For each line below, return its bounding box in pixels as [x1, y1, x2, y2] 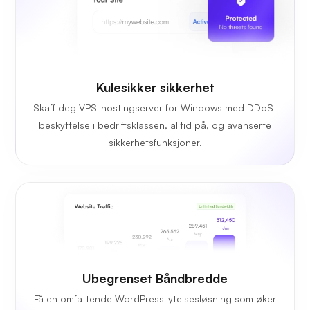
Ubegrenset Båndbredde [82, 270, 228, 286]
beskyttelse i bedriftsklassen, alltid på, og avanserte [39, 119, 271, 131]
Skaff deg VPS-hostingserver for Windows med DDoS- [33, 102, 277, 114]
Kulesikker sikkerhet [95, 80, 215, 95]
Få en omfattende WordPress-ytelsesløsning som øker [34, 292, 276, 304]
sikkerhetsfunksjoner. [108, 136, 202, 149]
